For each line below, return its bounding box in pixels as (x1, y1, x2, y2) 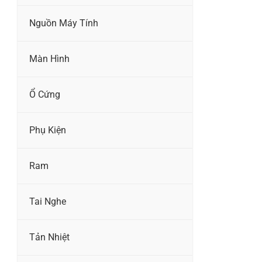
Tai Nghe (29, 196, 66, 207)
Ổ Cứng (29, 89, 60, 100)
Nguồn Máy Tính (29, 18, 98, 29)
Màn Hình (29, 53, 70, 64)
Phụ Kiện (29, 125, 66, 136)
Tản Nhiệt (29, 232, 70, 243)
